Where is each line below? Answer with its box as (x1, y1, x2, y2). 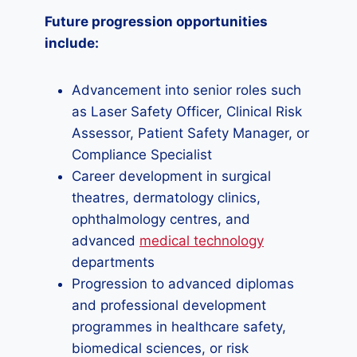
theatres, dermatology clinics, (72, 190, 261, 206)
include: (45, 35, 99, 51)
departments (72, 254, 155, 270)
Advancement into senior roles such (72, 82, 301, 98)
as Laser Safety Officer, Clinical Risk (72, 104, 302, 120)
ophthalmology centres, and (72, 211, 250, 227)
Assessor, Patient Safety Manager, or (72, 125, 309, 141)
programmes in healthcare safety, (72, 319, 286, 335)
